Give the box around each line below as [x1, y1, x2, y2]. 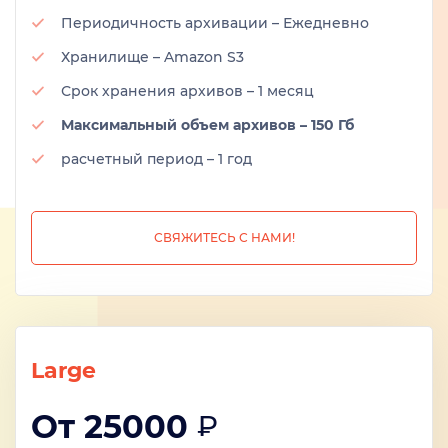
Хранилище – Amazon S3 [61, 48, 244, 66]
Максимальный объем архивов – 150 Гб [61, 116, 354, 134]
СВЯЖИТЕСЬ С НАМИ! [153, 230, 295, 245]
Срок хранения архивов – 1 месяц [61, 82, 314, 100]
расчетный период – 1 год [61, 150, 252, 168]
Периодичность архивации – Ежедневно [61, 14, 369, 32]
